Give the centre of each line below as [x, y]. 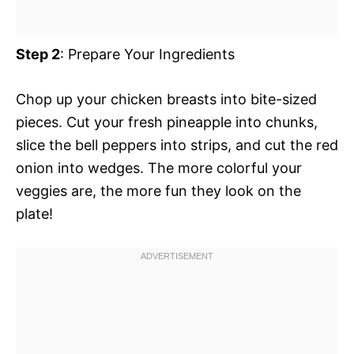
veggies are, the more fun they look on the [158, 190]
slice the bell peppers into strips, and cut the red [177, 145]
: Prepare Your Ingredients [147, 54]
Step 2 [38, 54]
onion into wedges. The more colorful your [159, 168]
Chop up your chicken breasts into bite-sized [166, 99]
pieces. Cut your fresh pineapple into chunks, [167, 122]
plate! [34, 213]
